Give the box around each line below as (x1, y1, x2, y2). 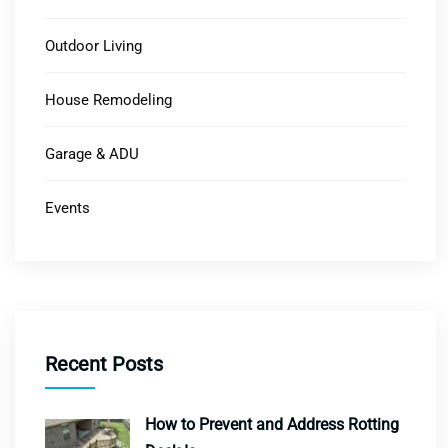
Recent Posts (45, 352, 163, 377)
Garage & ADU (45, 145, 139, 164)
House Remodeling (45, 91, 172, 110)
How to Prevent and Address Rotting (145, 415, 399, 435)
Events (45, 199, 90, 218)
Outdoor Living (45, 37, 142, 56)
